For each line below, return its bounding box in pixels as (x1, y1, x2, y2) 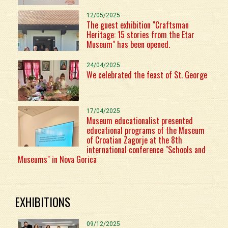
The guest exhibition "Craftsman (87, 18, 189, 31)
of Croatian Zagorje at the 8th (87, 133, 182, 146)
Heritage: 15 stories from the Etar (87, 28, 194, 41)
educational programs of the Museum (87, 124, 205, 136)
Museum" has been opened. (87, 38, 170, 50)
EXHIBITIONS (15, 193, 70, 211)
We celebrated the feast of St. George (87, 68, 207, 81)
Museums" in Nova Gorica (18, 153, 97, 165)
